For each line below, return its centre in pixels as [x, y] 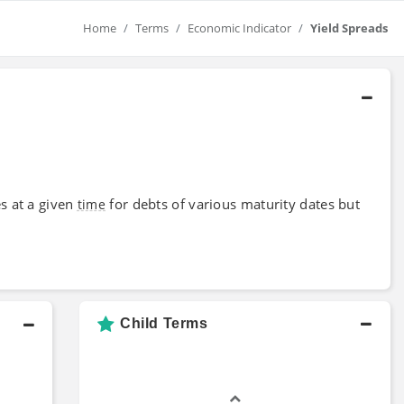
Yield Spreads [349, 28]
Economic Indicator [239, 28]
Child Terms [164, 323]
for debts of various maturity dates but [233, 203]
